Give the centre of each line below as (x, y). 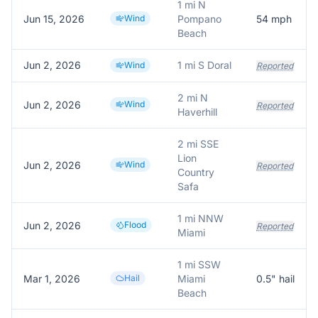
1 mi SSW (199, 264)
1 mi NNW (201, 218)
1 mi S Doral (204, 65)
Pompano (199, 19)
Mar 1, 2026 (52, 279)
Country (196, 172)
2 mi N (193, 98)
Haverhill (197, 112)
